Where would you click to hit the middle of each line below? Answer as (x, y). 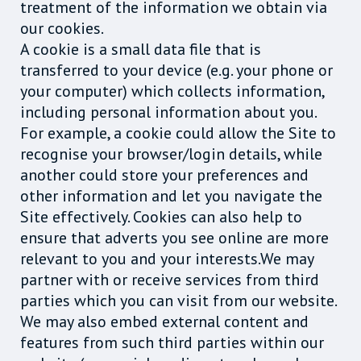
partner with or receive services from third (170, 279)
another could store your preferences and (164, 174)
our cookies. (62, 28)
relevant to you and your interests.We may (167, 258)
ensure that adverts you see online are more (174, 237)
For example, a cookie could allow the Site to (178, 133)
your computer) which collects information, (172, 91)
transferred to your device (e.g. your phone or (176, 70)
